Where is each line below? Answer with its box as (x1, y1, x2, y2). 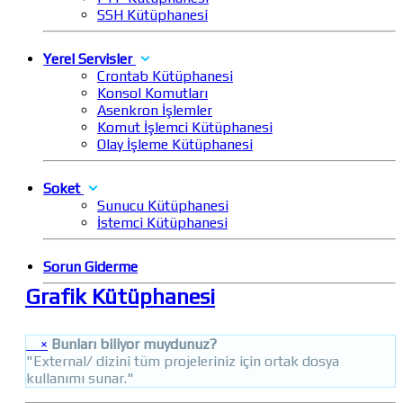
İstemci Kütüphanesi (97, 214, 228, 232)
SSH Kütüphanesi (97, 6, 208, 24)
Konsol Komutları (97, 85, 208, 103)
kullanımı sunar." (26, 370, 134, 388)
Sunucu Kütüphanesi (97, 197, 228, 215)
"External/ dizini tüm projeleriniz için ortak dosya (26, 353, 339, 371)
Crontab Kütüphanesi (97, 67, 233, 85)
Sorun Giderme (43, 258, 138, 276)
